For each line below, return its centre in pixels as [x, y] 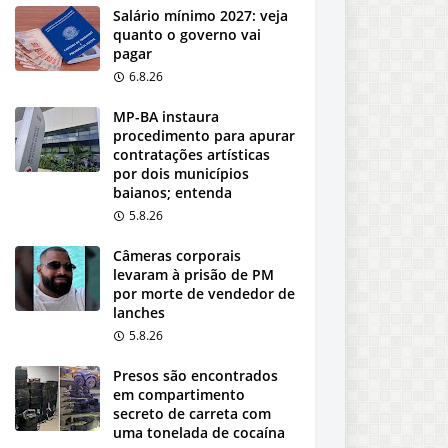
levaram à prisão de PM [193, 274]
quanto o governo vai [187, 34]
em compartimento [179, 394]
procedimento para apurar [204, 135]
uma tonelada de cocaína [199, 432]
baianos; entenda [172, 192]
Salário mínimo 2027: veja [200, 15]
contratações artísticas [191, 154]
